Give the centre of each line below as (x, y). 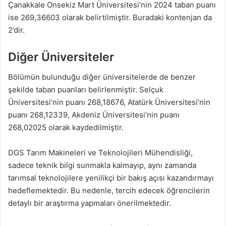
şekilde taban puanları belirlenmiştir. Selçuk (86, 90)
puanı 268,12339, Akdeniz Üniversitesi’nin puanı (94, 115)
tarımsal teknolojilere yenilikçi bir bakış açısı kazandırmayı (111, 178)
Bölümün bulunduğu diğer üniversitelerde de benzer (102, 77)
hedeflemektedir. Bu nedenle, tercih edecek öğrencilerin (109, 191)
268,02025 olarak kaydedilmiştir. (66, 128)
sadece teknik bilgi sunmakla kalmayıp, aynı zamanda (102, 165)
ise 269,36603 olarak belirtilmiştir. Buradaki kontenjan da (110, 17)
